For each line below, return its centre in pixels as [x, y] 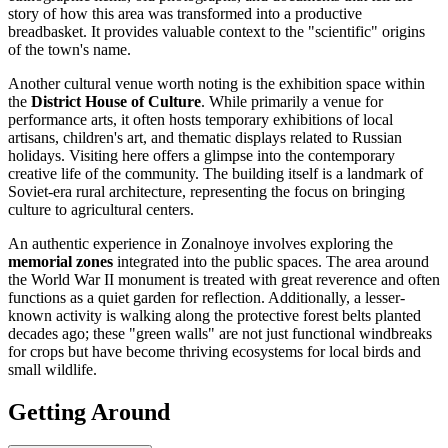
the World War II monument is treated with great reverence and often [224, 279]
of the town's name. [69, 49]
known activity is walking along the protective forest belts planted [214, 315]
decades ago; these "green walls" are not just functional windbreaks [220, 333]
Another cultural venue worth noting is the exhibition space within [216, 83]
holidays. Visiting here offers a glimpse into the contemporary [201, 155]
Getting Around [89, 411]
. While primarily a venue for [292, 101]
